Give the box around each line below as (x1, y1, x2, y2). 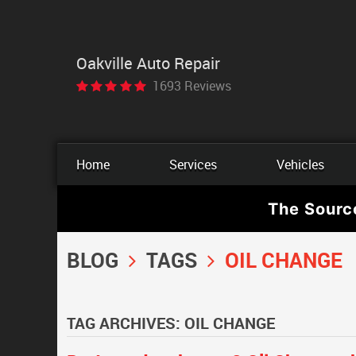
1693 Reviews (153, 76, 231, 95)
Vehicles (276, 156, 324, 173)
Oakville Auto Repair (76, 52, 220, 74)
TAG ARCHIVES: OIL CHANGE (67, 312, 275, 334)
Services (168, 156, 217, 173)
